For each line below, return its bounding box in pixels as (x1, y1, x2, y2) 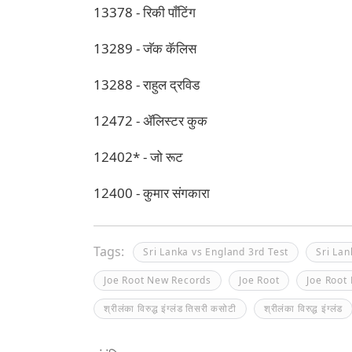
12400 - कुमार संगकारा (93, 184, 210, 202)
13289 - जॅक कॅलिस (93, 39, 196, 57)
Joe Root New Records (104, 273, 211, 287)
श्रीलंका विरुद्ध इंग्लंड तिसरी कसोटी (104, 302, 236, 315)
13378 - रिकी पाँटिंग (93, 3, 196, 21)
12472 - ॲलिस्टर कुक (93, 112, 207, 130)
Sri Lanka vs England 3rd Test (143, 245, 289, 258)
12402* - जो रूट (93, 148, 183, 166)
